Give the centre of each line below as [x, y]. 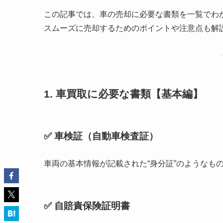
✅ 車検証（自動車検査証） [101, 136]
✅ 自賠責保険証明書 [87, 206]
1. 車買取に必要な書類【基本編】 [123, 94]
